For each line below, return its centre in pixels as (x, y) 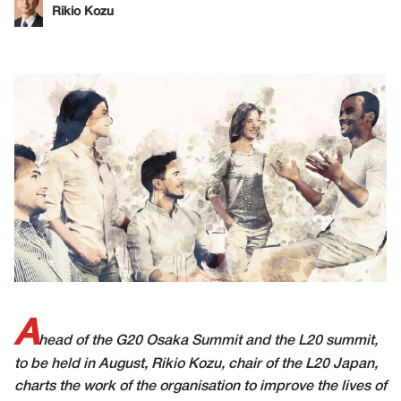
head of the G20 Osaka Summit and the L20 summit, (208, 341)
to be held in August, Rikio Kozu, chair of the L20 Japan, (196, 365)
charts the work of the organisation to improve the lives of (200, 387)
